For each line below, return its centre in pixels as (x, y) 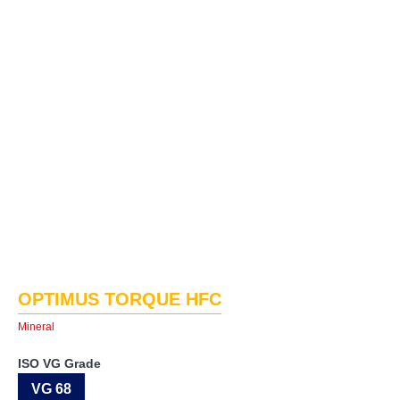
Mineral (36, 326)
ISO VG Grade (59, 363)
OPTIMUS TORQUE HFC (120, 299)
